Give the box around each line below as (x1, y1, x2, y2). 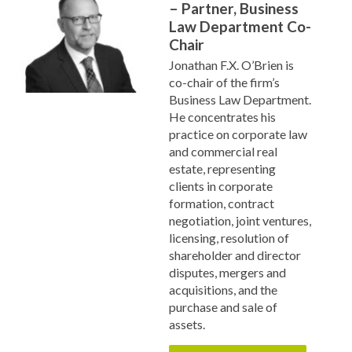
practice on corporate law (168, 126, 307, 141)
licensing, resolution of (168, 230, 289, 245)
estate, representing (168, 161, 276, 176)
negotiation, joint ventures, (168, 213, 311, 228)
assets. (168, 317, 205, 332)
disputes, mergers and (168, 265, 286, 280)
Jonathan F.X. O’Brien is (168, 57, 294, 72)
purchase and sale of (168, 299, 277, 314)
